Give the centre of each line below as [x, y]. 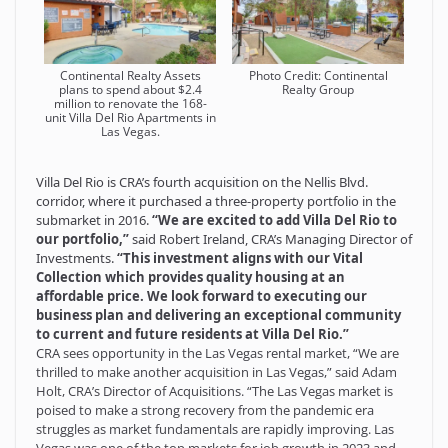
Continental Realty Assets [130, 75]
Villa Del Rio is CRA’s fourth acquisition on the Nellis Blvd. [202, 182]
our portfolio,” [82, 239]
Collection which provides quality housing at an [190, 277]
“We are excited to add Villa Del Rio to [274, 220]
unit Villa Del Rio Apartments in [130, 117]
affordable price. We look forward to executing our [201, 296]
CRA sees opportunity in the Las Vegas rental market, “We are [217, 353]
